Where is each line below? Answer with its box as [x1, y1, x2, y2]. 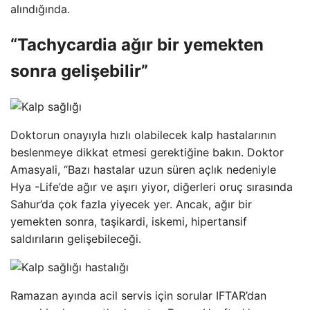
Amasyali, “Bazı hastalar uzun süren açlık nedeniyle [10, 162, 276, 176]
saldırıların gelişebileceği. [10, 231, 141, 246]
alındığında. [10, 1, 70, 16]
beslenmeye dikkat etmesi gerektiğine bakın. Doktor [10, 145, 284, 159]
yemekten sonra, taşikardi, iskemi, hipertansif [10, 214, 247, 228]
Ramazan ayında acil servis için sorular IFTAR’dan [10, 288, 266, 302]
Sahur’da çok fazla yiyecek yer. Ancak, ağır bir [10, 197, 252, 211]
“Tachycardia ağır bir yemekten [10, 34, 264, 55]
